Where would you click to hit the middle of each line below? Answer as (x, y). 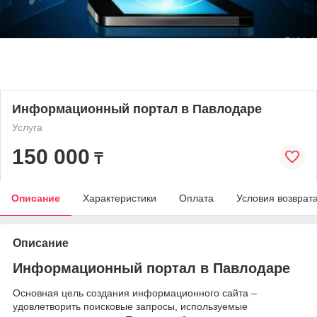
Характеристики (120, 198)
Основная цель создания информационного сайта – (135, 293)
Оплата (196, 198)
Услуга (27, 127)
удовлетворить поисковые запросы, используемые (130, 307)
